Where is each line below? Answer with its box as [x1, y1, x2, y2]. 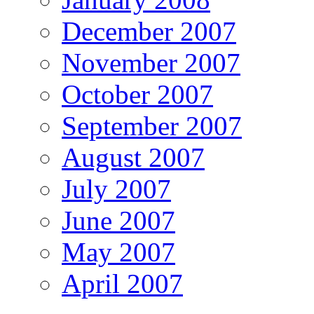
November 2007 [62, 47, 240, 78]
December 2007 [62, 15, 236, 46]
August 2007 [62, 142, 205, 172]
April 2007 [62, 268, 183, 299]
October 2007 [62, 78, 213, 109]
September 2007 [62, 110, 242, 141]
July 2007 [62, 173, 171, 204]
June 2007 [62, 205, 175, 235]
